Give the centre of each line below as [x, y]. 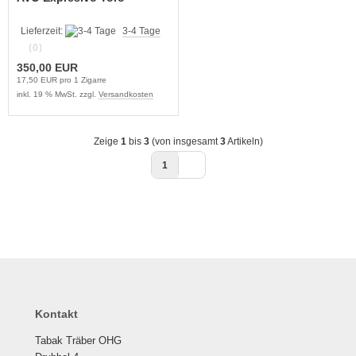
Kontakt [56, 314]
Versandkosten [126, 94]
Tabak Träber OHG [78, 341]
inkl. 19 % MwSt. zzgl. [58, 94]
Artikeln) [244, 141]
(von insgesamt [184, 141]
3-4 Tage [141, 31]
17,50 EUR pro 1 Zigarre [62, 80]
